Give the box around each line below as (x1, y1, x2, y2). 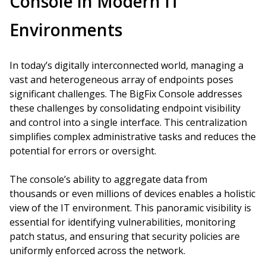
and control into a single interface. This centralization (9, 116, 247, 129)
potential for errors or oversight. (9, 144, 156, 157)
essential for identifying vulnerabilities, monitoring (9, 216, 236, 229)
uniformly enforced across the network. (9, 244, 185, 257)
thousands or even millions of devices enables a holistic (9, 187, 255, 200)
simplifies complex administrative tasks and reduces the (9, 130, 256, 143)
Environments (9, 18, 122, 41)
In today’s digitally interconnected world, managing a (9, 59, 243, 72)
